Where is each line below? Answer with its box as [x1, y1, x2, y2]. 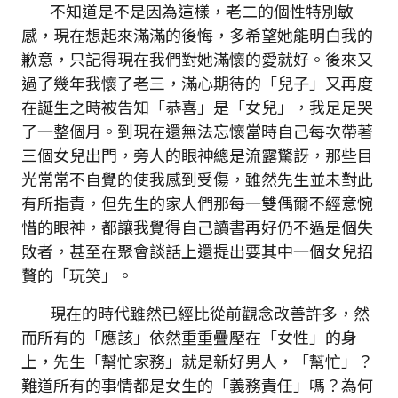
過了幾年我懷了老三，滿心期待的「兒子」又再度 [21, 71, 373, 95]
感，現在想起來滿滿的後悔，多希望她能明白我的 [21, 23, 373, 47]
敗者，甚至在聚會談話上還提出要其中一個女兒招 [21, 239, 373, 263]
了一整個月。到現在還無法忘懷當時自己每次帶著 [21, 119, 373, 143]
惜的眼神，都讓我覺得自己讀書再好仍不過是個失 [21, 215, 373, 239]
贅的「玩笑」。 [21, 263, 133, 287]
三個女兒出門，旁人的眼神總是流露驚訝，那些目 [21, 143, 373, 167]
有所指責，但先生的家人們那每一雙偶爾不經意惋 [21, 191, 373, 215]
